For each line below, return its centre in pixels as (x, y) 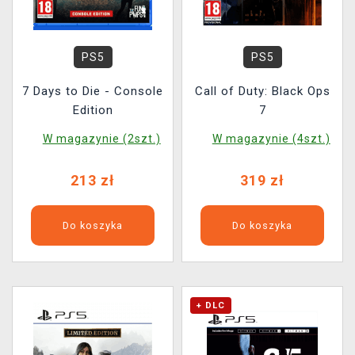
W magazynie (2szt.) (101, 139)
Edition (93, 110)
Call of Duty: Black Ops (262, 91)
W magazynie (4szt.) (271, 139)
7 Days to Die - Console (93, 91)
